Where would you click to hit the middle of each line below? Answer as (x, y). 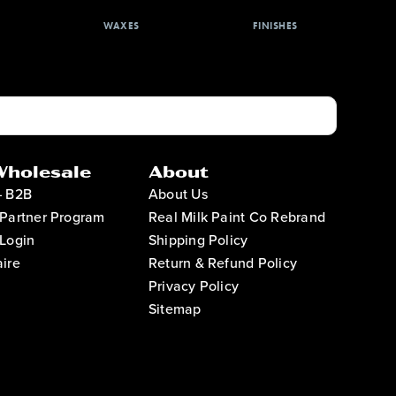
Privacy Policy (194, 286)
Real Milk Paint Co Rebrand (237, 217)
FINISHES (275, 25)
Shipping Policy (198, 240)
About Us (178, 194)
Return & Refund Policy (223, 263)
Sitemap (175, 308)
